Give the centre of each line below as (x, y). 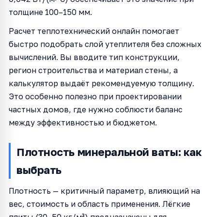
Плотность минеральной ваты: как (109, 152)
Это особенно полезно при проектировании (95, 96)
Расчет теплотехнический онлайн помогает (94, 31)
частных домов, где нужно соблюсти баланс (96, 109)
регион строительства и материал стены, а (93, 70)
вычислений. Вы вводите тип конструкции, (94, 57)
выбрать (39, 170)
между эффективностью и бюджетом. (83, 122)
